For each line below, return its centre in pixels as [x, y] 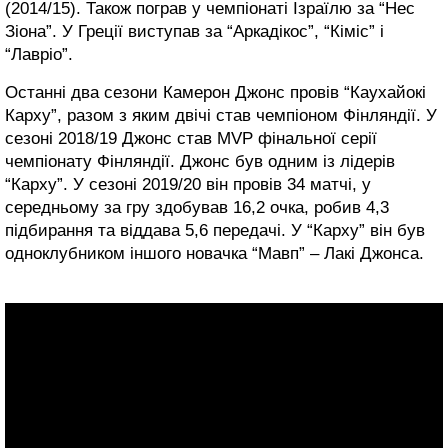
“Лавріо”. [39, 55]
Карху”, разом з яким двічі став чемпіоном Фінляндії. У [221, 116]
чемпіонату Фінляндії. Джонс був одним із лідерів [200, 162]
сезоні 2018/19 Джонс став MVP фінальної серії [191, 139]
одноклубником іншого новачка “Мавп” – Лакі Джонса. [214, 254]
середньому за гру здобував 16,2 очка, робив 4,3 [197, 208]
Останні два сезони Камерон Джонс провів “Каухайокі [215, 93]
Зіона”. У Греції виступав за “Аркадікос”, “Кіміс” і [194, 32]
